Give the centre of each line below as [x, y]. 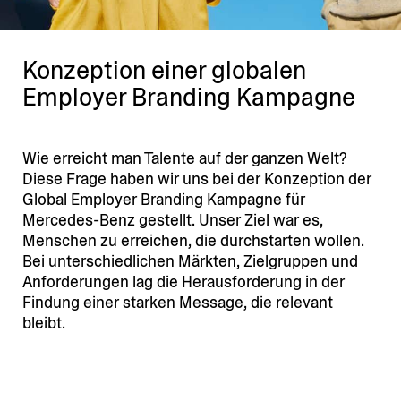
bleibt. [44, 323]
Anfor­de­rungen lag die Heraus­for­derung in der [183, 282]
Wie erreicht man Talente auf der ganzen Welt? [185, 158]
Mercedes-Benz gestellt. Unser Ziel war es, [173, 220]
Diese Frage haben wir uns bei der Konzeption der [197, 179]
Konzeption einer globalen [164, 70]
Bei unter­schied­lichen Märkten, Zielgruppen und [190, 261]
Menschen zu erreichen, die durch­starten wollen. [193, 240]
